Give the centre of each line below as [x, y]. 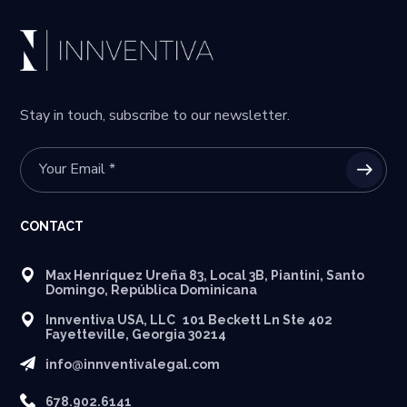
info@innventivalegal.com [133, 364]
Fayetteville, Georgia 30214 [136, 334]
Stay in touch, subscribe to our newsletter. [155, 115]
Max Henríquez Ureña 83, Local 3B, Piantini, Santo [205, 275]
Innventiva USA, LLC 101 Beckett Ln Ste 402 [193, 319]
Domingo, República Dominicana [152, 289]
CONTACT [52, 226]
